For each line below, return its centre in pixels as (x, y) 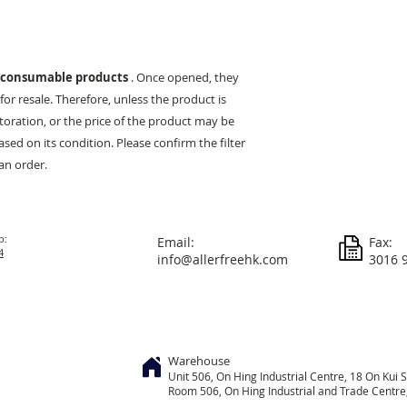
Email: (176, 242)
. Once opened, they (184, 77)
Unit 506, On (199, 376)
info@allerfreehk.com (223, 259)
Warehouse (199, 360)
